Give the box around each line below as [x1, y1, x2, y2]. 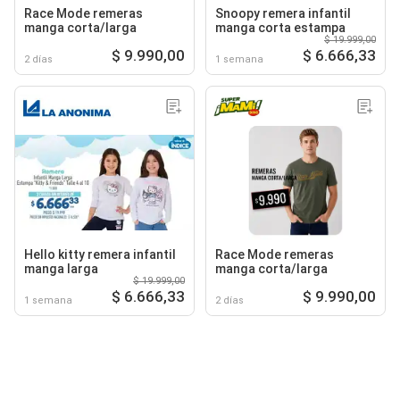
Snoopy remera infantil [215, 5, 351, 21]
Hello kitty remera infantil [24, 246, 176, 262]
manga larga [24, 261, 98, 276]
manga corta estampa [215, 20, 346, 35]
